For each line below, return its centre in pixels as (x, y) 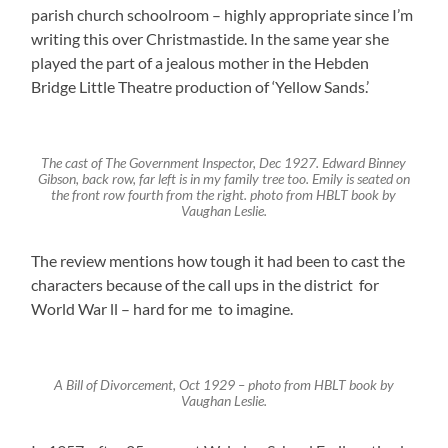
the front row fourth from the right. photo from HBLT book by (224, 194)
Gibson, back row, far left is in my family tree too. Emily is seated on (223, 178)
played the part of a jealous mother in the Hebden (200, 62)
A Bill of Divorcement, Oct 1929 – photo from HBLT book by (223, 384)
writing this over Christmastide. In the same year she (210, 38)
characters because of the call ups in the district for (205, 284)
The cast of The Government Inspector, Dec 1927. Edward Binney (224, 162)
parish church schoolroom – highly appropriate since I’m (222, 14)
